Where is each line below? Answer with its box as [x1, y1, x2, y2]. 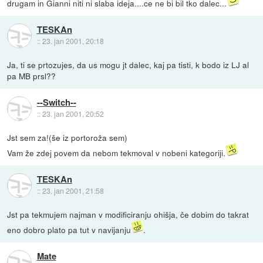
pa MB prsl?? [7, 70, 56, 82]
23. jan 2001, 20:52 [42, 109, 104, 119]
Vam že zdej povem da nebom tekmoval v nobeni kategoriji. [7, 147, 226, 159]
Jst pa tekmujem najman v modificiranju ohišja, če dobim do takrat [7, 208, 249, 221]
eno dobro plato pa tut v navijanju [7, 224, 131, 236]
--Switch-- [36, 96, 76, 109]
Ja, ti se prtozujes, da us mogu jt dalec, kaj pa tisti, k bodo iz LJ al [7, 59, 249, 70]
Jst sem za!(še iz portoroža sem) [7, 131, 128, 144]
